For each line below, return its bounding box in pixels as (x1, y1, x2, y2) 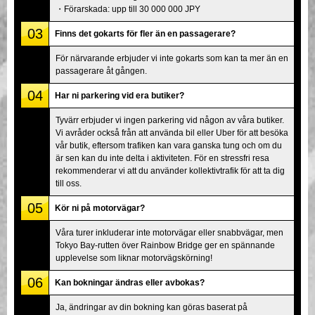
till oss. (56, 178, 82, 188)
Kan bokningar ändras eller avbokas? (55, 277, 205, 288)
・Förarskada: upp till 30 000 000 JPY (56, 4, 200, 14)
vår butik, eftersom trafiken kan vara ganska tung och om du (56, 140, 282, 150)
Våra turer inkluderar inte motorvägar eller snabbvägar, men (56, 227, 283, 238)
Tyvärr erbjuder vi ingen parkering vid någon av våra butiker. (56, 115, 284, 125)
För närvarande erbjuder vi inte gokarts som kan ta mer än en (56, 53, 288, 63)
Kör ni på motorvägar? (55, 202, 145, 213)
